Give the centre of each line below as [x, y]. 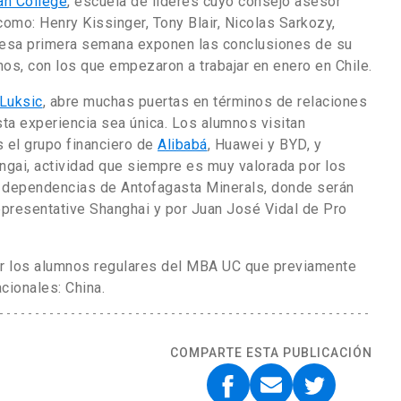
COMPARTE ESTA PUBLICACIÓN [271, 352]
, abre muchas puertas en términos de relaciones [205, 101]
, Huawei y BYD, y [264, 144]
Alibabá [183, 144]
